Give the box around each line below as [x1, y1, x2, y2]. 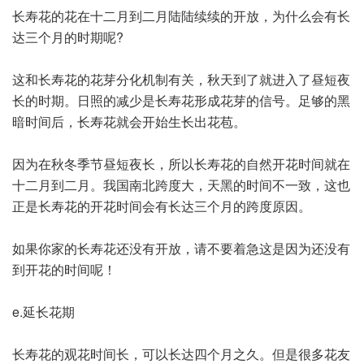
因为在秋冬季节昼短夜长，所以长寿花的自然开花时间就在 [12, 154, 350, 173]
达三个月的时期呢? [12, 27, 123, 46]
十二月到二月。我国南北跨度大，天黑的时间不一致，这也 [12, 175, 350, 194]
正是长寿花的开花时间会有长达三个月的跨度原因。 [12, 196, 311, 215]
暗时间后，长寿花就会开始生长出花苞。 [12, 111, 246, 131]
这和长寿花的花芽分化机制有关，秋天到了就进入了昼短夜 [12, 69, 350, 89]
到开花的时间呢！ [12, 259, 116, 279]
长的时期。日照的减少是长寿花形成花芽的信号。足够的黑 [12, 90, 350, 110]
